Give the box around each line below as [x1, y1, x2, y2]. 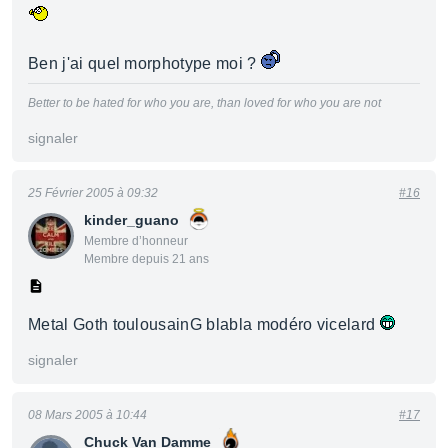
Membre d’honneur [84, 234, 188, 248]
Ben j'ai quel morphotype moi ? [28, 55, 261, 72]
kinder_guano [84, 212, 179, 228]
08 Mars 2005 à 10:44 [28, 408, 147, 422]
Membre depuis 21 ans [84, 252, 209, 266]
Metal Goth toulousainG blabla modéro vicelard [28, 316, 380, 333]
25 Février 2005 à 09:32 [28, 186, 158, 200]
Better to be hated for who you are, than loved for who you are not [28, 96, 381, 110]
